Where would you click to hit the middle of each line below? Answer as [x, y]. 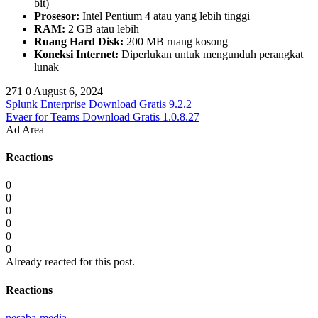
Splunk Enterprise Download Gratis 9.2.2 [99, 104]
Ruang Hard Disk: [79, 41]
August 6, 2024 [68, 91]
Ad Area [25, 129]
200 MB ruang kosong [176, 41]
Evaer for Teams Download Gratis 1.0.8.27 [103, 116]
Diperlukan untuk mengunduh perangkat [211, 54]
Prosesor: [57, 16]
